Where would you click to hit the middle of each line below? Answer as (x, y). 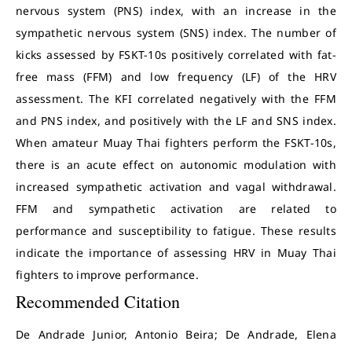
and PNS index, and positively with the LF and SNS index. (176, 121)
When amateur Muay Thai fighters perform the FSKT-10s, (176, 143)
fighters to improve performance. (107, 275)
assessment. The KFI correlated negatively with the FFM (176, 99)
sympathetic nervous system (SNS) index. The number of (176, 33)
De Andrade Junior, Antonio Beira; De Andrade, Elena (176, 334)
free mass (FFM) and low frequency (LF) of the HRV (176, 77)
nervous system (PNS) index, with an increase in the (176, 11)
